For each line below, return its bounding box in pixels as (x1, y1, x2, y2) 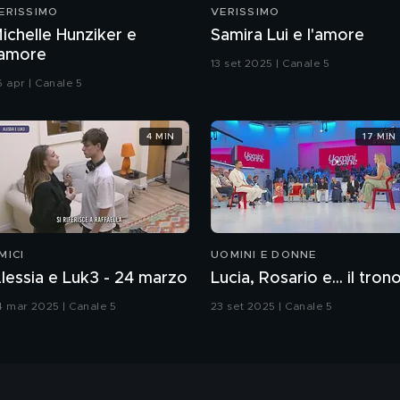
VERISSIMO (211, 6, 280, 18)
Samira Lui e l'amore (211, 28, 364, 45)
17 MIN (362, 131, 396, 141)
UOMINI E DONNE (211, 249, 317, 261)
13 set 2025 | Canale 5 (211, 58, 330, 70)
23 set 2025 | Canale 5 (211, 301, 333, 312)
